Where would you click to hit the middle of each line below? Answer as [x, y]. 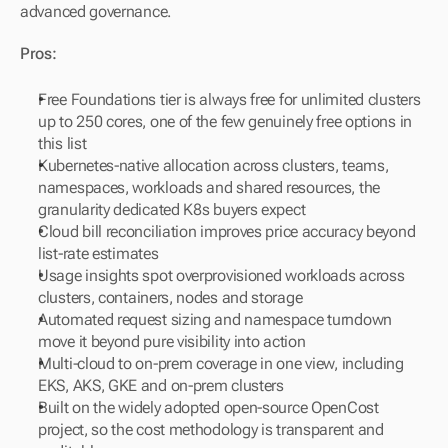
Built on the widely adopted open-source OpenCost [208, 408]
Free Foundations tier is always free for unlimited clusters [229, 100]
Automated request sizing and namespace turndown [215, 320]
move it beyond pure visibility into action [172, 342]
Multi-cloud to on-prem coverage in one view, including [221, 364]
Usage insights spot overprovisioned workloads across [221, 276]
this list [62, 144]
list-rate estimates [98, 254]
